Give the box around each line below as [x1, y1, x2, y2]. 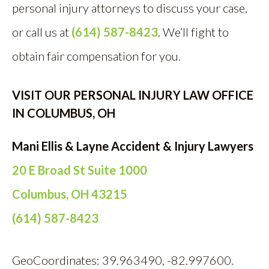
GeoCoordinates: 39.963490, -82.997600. [12, 253, 234, 267]
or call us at [12, 25, 71, 39]
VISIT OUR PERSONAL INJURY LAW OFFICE [12, 88, 253, 102]
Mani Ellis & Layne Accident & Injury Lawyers [12, 139, 253, 153]
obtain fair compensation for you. [12, 49, 183, 63]
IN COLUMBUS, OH [12, 106, 115, 120]
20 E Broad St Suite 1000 [12, 163, 147, 177]
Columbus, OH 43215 [12, 187, 127, 201]
